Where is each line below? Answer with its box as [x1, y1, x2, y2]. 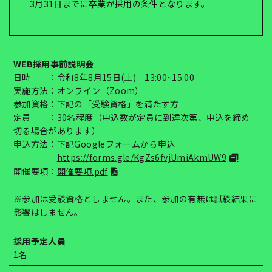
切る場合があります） [13, 124, 101, 137]
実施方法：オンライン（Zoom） [13, 84, 144, 97]
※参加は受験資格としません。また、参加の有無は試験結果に [13, 192, 257, 205]
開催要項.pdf [56, 165, 108, 177]
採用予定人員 [13, 235, 66, 248]
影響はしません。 [13, 206, 83, 218]
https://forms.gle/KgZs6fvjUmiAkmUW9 [56, 151, 227, 163]
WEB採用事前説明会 [13, 58, 94, 70]
